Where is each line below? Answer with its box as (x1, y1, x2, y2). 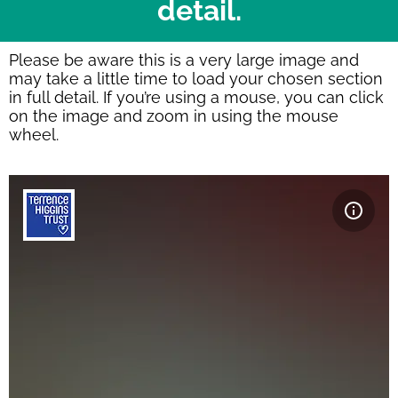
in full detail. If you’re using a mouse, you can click (9, 88, 384, 107)
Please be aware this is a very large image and (9, 51, 359, 70)
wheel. (9, 125, 59, 145)
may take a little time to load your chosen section (9, 69, 383, 89)
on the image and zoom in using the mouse (9, 107, 338, 126)
